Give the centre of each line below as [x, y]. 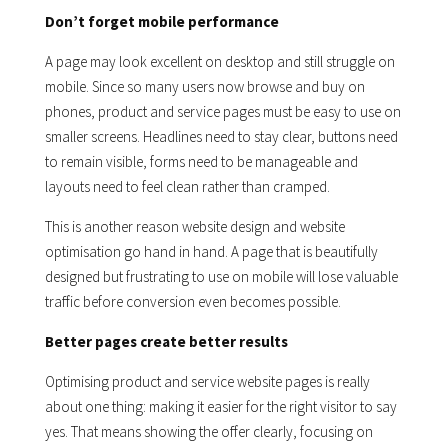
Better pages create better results [166, 342]
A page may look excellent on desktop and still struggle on [219, 62]
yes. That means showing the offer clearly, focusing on [208, 432]
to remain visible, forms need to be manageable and [201, 162]
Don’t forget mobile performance [161, 22]
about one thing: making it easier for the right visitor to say [220, 407]
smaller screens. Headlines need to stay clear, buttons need [221, 137]
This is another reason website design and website [194, 227]
